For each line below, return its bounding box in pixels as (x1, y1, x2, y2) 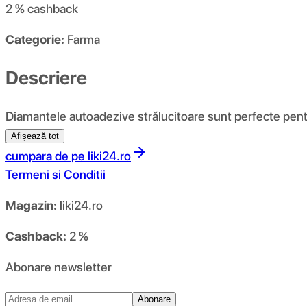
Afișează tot (11, 130, 59, 141)
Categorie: (5, 32, 64, 47)
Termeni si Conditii (5, 167, 106, 182)
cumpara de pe (5, 148, 85, 163)
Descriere (5, 66, 87, 89)
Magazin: (5, 197, 57, 212)
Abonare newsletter (5, 259, 112, 274)
